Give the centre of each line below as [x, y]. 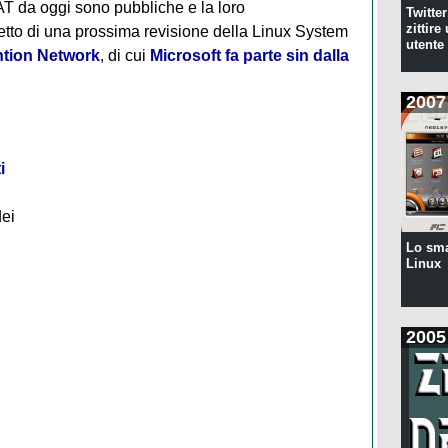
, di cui [124, 55]
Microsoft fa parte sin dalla [249, 55]
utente [424, 45]
